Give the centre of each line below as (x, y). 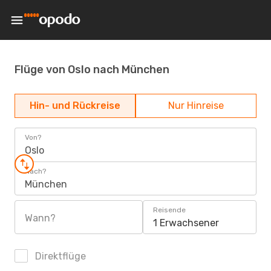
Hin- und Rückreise (75, 106)
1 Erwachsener (186, 223)
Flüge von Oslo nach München (92, 69)
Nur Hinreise (196, 106)
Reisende (169, 210)
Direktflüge (59, 256)
